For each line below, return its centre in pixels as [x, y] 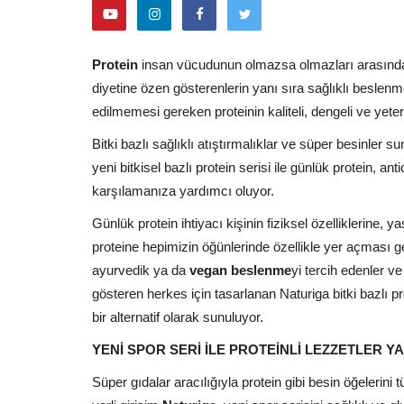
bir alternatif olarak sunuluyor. [178, 317]
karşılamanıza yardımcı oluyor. [188, 190]
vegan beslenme [240, 270]
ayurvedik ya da [141, 270]
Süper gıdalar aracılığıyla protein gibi [198, 381]
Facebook [212, 47]
